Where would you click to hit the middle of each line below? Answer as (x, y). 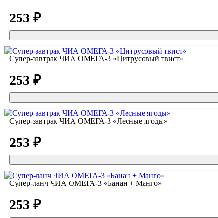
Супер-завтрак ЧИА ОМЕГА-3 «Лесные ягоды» (89, 121)
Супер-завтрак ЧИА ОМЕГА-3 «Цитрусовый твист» (96, 59)
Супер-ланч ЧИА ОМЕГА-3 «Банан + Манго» (85, 183)
